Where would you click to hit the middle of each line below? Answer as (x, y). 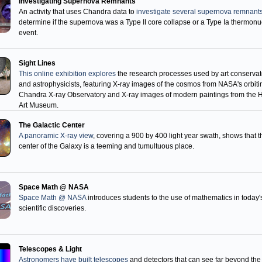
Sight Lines (37, 63)
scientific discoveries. (52, 208)
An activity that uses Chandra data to (77, 12)
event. (28, 33)
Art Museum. (39, 105)
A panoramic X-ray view (56, 136)
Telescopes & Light (50, 249)
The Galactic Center (52, 125)
